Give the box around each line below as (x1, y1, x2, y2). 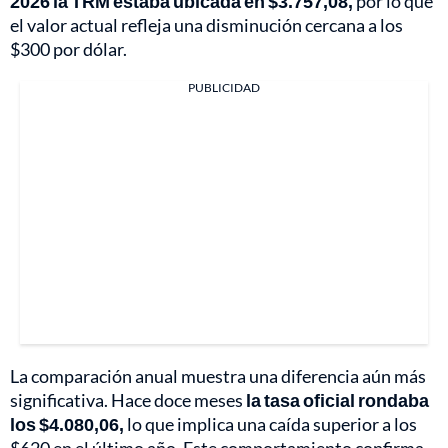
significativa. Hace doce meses (10, 389, 246, 412)
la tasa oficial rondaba (246, 389, 429, 412)
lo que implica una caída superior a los (124, 413, 417, 436)
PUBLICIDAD (188, 80, 260, 96)
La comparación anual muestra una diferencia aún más (10, 365, 426, 388)
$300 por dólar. (10, 38, 127, 61)
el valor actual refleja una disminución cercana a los (10, 14, 403, 37)
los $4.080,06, (10, 413, 124, 436)
